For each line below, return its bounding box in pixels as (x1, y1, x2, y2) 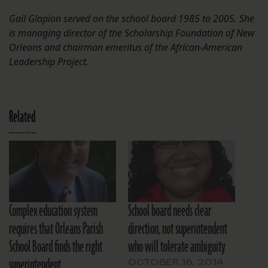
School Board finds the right (9, 236, 102, 258)
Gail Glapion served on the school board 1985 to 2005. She (9, 12, 254, 26)
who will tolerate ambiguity (128, 236, 226, 258)
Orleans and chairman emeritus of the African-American (9, 41, 242, 54)
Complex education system (9, 200, 98, 222)
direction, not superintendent (128, 218, 227, 240)
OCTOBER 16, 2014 (128, 256, 223, 267)
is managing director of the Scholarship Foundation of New (9, 26, 255, 40)
